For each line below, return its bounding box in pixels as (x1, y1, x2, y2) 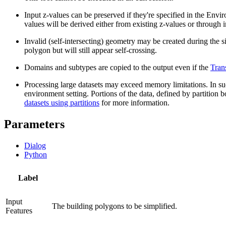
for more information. (99, 98, 169, 107)
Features (6, 206, 32, 215)
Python (24, 150, 47, 159)
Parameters (4, 117, 65, 131)
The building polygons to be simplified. (52, 201, 177, 210)
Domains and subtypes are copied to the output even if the (24, 63, 210, 72)
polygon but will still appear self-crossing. (24, 45, 157, 54)
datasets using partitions (24, 98, 99, 107)
